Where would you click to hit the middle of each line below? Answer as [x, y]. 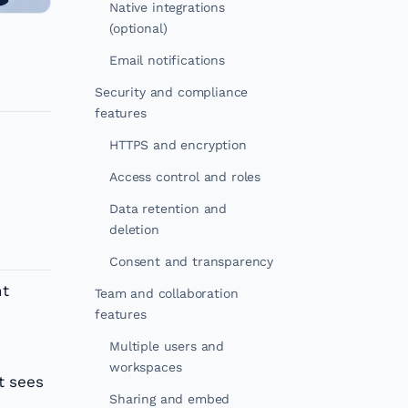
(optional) [138, 28]
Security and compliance [172, 92]
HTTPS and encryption [178, 145]
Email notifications [167, 60]
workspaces [146, 367]
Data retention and [168, 209]
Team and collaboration [167, 293]
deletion [134, 229]
